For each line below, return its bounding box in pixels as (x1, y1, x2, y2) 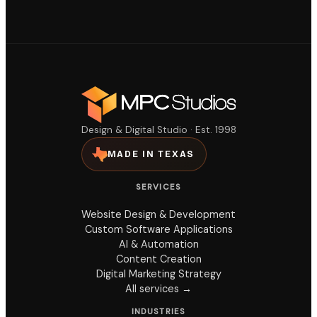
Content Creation (115, 252, 202, 265)
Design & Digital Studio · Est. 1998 (81, 123, 236, 136)
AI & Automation (118, 237, 199, 250)
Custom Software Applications (84, 222, 233, 236)
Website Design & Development (81, 207, 236, 221)
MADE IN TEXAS (107, 149, 195, 160)
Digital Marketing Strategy (96, 267, 221, 280)
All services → (125, 282, 192, 295)
